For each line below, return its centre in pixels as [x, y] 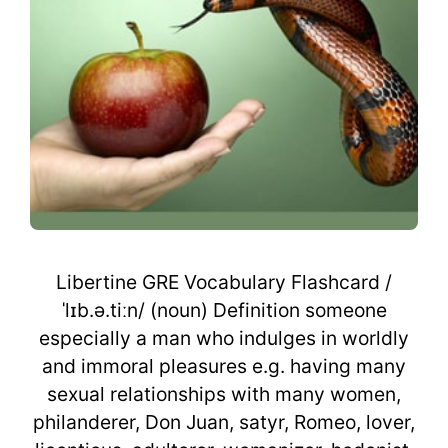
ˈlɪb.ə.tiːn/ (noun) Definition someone [224, 310]
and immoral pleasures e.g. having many [224, 366]
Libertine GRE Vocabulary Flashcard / [224, 282]
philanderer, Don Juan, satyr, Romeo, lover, [224, 422]
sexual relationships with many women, [224, 394]
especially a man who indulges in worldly [224, 338]
